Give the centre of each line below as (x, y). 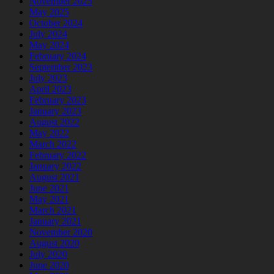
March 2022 (53, 144)
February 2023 (58, 100)
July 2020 (48, 254)
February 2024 (58, 56)
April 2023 (50, 89)
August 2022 (54, 122)
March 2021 (53, 210)
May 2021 (49, 199)
